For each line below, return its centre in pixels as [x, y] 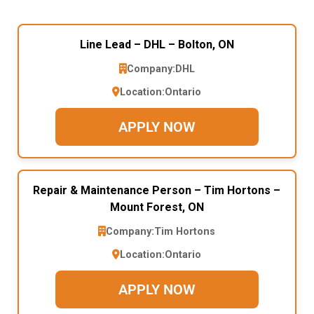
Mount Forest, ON [157, 207]
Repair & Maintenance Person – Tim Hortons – [157, 190]
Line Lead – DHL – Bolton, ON [157, 44]
